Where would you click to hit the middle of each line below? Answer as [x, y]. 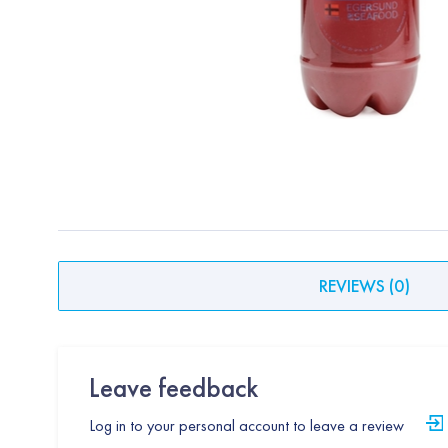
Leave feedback [173, 387]
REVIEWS [352, 286]
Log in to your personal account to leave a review [246, 425]
